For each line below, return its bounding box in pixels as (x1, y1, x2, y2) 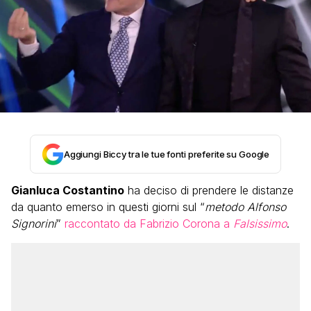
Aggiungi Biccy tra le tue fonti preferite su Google (63, 149, 270, 160)
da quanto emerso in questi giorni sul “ (11, 200, 205, 214)
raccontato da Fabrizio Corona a (65, 217, 233, 230)
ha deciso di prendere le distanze (124, 183, 294, 197)
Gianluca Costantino (11, 183, 124, 197)
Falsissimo (233, 217, 287, 230)
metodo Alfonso (205, 200, 286, 214)
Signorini (11, 217, 56, 230)
